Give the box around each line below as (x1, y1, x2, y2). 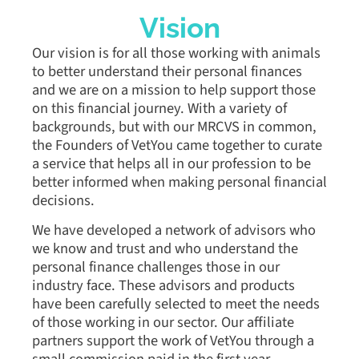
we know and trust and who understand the (32, 238, 298, 260)
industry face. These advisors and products (32, 275, 295, 296)
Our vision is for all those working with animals (32, 42, 321, 63)
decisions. (32, 189, 98, 211)
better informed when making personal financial (32, 171, 327, 192)
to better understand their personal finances (32, 60, 302, 82)
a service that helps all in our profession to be (32, 152, 311, 174)
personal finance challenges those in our (32, 256, 280, 278)
